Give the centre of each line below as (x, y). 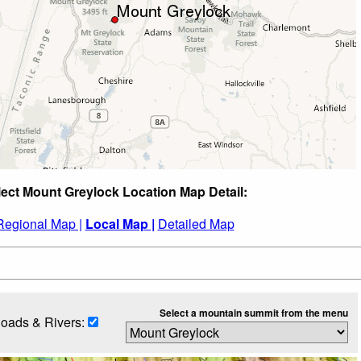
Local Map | (120, 223)
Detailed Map (196, 223)
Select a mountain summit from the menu (253, 312)
